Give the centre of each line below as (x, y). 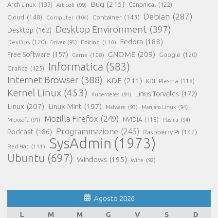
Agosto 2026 (114, 198)
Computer (60, 17)
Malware (116, 107)
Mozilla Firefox (71, 118)
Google (170, 54)
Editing (90, 42)
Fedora (132, 41)
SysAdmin (80, 143)
